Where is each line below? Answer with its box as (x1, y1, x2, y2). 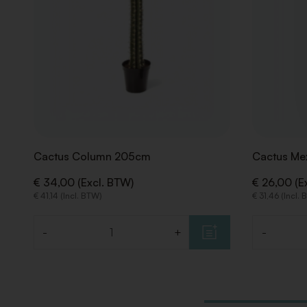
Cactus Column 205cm (33, 149, 151, 164)
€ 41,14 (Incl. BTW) (33, 191, 102, 201)
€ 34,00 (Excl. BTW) (33, 175, 134, 190)
